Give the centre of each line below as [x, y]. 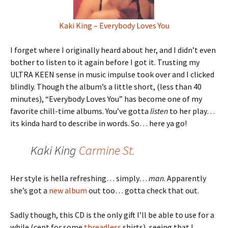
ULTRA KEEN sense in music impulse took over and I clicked [112, 74]
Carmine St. [107, 150]
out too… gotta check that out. [143, 190]
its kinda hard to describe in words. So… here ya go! [98, 123]
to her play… [191, 111]
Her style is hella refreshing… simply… [79, 178]
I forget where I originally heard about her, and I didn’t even [113, 50]
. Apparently [185, 178]
